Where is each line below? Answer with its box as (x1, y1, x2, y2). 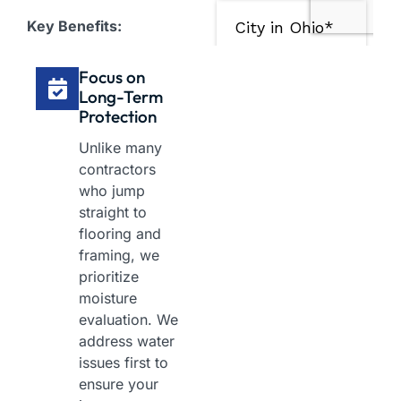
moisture (79, 289, 137, 308)
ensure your (79, 375, 158, 394)
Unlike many (79, 139, 162, 158)
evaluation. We (79, 311, 178, 329)
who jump (79, 182, 145, 200)
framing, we (79, 246, 159, 265)
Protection (79, 106, 157, 128)
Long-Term (79, 86, 163, 108)
